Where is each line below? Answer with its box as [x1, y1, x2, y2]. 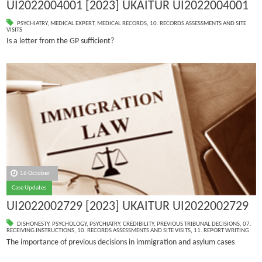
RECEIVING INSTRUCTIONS [6, 227, 74, 235]
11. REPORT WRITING [193, 227, 249, 235]
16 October [20, 170, 50, 177]
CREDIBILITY [122, 221, 154, 228]
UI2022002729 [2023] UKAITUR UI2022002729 [6, 200, 249, 214]
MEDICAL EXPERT [50, 20, 94, 27]
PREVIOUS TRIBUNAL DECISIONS [156, 221, 240, 228]
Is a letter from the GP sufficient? [6, 37, 114, 46]
